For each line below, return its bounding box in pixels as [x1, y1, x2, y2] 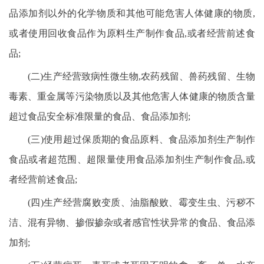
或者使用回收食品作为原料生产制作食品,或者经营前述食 [9, 28, 255, 38]
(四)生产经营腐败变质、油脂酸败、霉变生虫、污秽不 [28, 197, 255, 207]
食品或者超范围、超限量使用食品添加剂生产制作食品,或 [9, 154, 255, 164]
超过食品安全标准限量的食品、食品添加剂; [9, 111, 190, 121]
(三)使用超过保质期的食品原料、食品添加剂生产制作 [28, 134, 255, 144]
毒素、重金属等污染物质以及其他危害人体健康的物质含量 [9, 91, 255, 101]
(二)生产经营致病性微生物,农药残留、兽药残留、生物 [28, 71, 255, 81]
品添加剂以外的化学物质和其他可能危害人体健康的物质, [9, 8, 255, 18]
